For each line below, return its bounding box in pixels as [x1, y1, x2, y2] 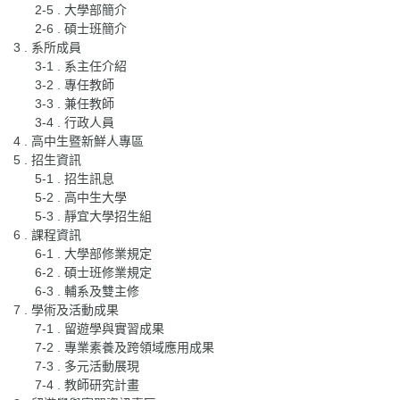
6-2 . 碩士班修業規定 [35, 264, 152, 279]
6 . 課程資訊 [13, 227, 81, 242]
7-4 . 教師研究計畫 [35, 377, 139, 392]
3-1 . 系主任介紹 [35, 58, 127, 73]
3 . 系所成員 [13, 39, 81, 54]
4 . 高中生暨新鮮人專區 [13, 133, 144, 148]
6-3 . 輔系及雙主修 [35, 283, 139, 298]
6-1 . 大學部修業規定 [35, 246, 152, 261]
